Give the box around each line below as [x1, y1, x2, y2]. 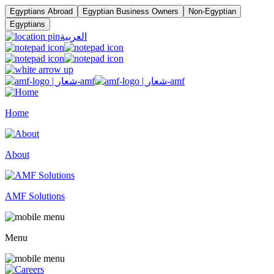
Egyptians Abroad [10, 7, 73, 16]
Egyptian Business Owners [83, 7, 179, 16]
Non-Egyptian [188, 7, 236, 16]
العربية [60, 31, 87, 42]
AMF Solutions [5, 191, 65, 201]
